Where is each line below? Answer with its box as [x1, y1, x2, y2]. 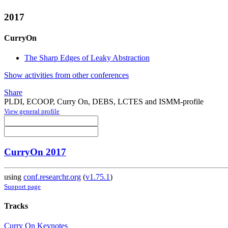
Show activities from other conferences [4, 71, 129, 80]
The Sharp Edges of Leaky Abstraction [24, 53, 150, 63]
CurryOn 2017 [4, 147, 66, 158]
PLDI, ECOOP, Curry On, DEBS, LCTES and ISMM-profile [4, 97, 204, 106]
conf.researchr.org [23, 172, 81, 181]
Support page [4, 182, 41, 190]
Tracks [4, 202, 28, 211]
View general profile [4, 107, 60, 116]
